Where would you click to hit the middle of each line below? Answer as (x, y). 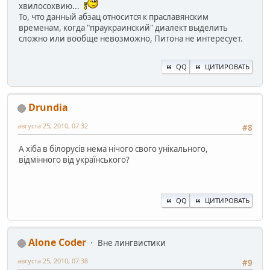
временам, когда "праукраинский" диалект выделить (123, 28)
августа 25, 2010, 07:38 (53, 261)
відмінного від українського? (74, 159)
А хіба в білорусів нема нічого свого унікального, (113, 149)
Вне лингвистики (132, 243)
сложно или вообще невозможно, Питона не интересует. (131, 39)
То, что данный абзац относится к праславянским (114, 17)
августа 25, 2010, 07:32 (53, 126)
